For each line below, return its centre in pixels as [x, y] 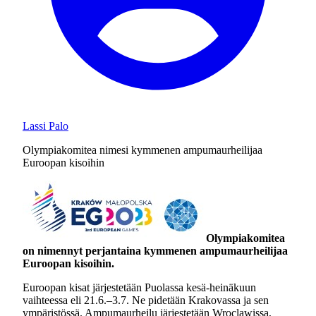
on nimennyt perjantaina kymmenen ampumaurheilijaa [155, 251]
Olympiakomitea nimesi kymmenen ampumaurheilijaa [142, 150]
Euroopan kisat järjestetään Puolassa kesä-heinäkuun [139, 287]
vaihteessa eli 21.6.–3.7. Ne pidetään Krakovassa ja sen [146, 300]
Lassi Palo [45, 126]
